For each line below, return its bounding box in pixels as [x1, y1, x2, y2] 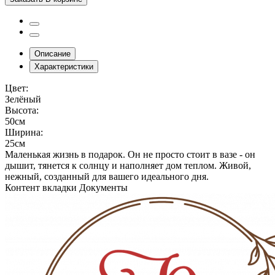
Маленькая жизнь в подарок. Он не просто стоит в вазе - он [5, 149, 255, 160]
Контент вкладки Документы [5, 182, 128, 193]
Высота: [5, 104, 39, 115]
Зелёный [5, 93, 41, 104]
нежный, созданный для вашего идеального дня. [5, 171, 209, 182]
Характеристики [34, 61, 93, 71]
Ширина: [5, 126, 43, 137]
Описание [34, 48, 71, 58]
